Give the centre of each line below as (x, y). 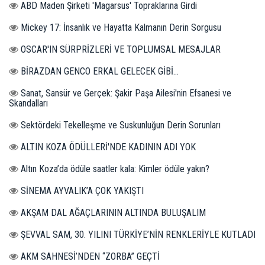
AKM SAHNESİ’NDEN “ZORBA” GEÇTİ (90, 256)
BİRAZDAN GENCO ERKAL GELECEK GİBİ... (100, 71)
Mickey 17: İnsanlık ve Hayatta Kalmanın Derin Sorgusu (121, 27)
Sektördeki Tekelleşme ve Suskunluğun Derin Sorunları (121, 125)
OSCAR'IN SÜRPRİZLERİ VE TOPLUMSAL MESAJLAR (121, 49)
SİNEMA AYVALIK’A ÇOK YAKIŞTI (82, 190)
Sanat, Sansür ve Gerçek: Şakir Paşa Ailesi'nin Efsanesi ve (126, 93)
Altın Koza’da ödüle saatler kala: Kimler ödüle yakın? (115, 169)
